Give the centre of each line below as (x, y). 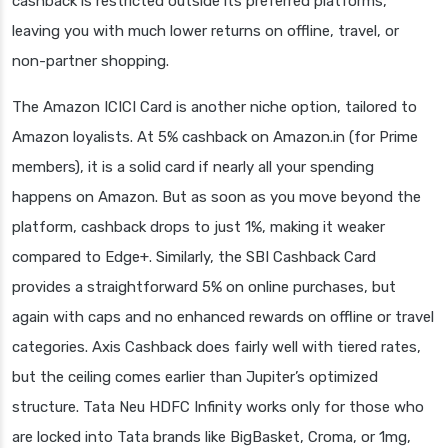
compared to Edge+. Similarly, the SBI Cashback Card (194, 256)
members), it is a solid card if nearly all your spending (193, 166)
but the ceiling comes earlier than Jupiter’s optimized (195, 376)
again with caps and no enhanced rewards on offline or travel (223, 316)
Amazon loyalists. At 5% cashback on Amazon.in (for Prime (215, 136)
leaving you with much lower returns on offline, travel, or (205, 30)
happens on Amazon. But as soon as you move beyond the (216, 196)
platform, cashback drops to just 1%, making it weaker (198, 226)
